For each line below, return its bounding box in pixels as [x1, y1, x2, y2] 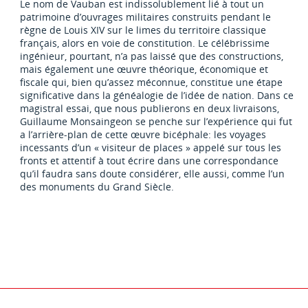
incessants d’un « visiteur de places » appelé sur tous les [20, 141, 282, 155]
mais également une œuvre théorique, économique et [20, 63, 269, 76]
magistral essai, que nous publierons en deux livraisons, [20, 102, 280, 115]
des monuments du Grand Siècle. [20, 180, 175, 194]
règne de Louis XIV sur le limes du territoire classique [20, 23, 267, 37]
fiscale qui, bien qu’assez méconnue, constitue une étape [20, 76, 283, 89]
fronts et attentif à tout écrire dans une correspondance [20, 154, 279, 168]
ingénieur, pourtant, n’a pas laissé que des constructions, [20, 49, 284, 63]
